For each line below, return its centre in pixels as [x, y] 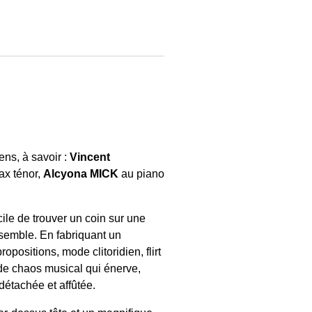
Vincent [90, 157]
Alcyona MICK [81, 174]
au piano [141, 174]
